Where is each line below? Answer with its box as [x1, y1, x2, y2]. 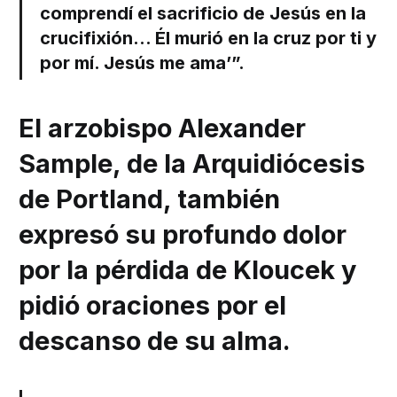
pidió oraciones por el [19, 290, 287, 322]
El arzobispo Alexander [19, 113, 307, 144]
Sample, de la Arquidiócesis [19, 148, 366, 180]
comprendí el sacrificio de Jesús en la [40, 3, 367, 25]
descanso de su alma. [19, 325, 292, 357]
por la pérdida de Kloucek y [19, 254, 357, 286]
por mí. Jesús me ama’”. [40, 52, 245, 74]
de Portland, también [19, 183, 281, 215]
